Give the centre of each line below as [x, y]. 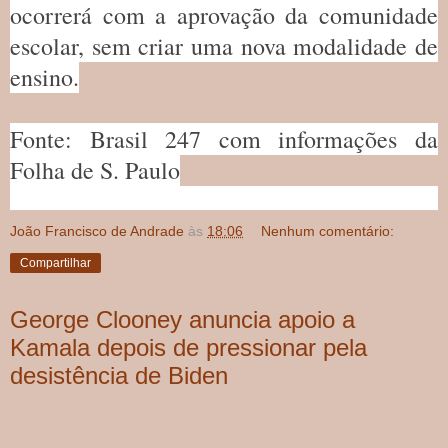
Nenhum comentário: [328, 230]
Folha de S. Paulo [95, 169]
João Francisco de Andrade [97, 230]
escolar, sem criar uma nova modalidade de [224, 45]
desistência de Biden [119, 375]
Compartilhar [55, 262]
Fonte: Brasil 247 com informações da [224, 138]
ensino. [44, 76]
